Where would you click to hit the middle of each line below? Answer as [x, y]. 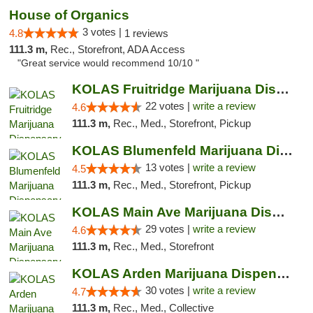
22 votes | [169, 106]
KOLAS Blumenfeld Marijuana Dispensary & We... [286, 151]
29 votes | [169, 229]
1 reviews [146, 33]
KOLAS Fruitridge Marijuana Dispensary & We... [282, 89]
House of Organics [69, 15]
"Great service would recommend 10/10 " [108, 63]
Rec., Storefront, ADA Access [118, 49]
